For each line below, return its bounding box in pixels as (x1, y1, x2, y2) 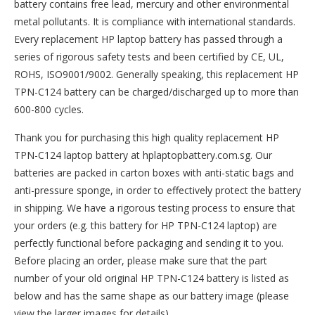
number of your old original (14, 271, 141, 285)
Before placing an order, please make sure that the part (14, 254, 267, 267)
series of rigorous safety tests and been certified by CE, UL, (14, 50, 284, 63)
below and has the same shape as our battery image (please (14, 289, 289, 302)
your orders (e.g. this (14, 219, 110, 232)
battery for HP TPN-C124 (110, 219, 224, 232)
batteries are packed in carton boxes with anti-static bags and (14, 166, 294, 179)
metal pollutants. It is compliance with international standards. (14, 15, 295, 28)
